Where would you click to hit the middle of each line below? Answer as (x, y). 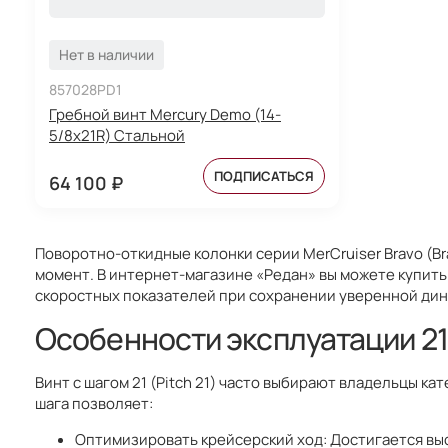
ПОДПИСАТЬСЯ (263, 175)
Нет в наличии (106, 54)
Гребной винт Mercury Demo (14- (165, 114)
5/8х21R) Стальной (117, 135)
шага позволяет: (94, 403)
